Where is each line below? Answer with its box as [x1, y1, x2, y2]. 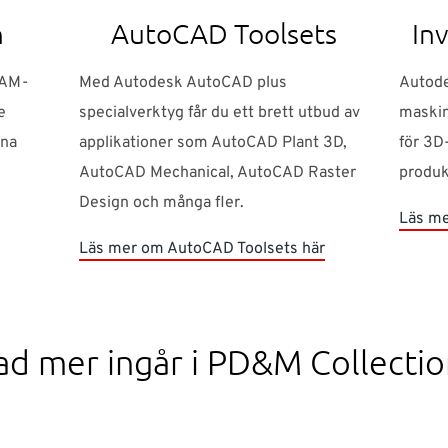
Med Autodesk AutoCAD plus [78, 73, 287, 94]
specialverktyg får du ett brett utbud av [78, 103, 360, 124]
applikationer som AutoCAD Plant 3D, [78, 133, 347, 154]
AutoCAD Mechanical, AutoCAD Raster [78, 163, 356, 184]
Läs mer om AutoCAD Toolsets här [78, 239, 325, 260]
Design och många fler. [78, 193, 244, 214]
